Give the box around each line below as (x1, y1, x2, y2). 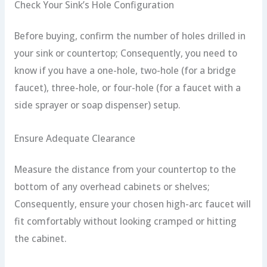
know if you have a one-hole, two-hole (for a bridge (14, 64, 236, 77)
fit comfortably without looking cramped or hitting (14, 214, 237, 228)
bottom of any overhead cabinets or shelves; (14, 179, 210, 193)
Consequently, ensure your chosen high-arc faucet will (14, 197, 251, 210)
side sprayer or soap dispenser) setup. (14, 98, 181, 112)
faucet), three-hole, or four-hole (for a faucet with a (14, 81, 241, 95)
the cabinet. (14, 231, 67, 245)
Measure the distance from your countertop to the (14, 162, 236, 176)
